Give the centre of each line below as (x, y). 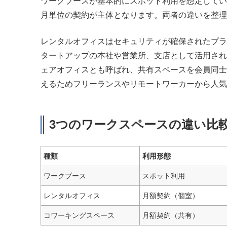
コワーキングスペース (79, 216)
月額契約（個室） (171, 196)
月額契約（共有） (171, 216)
